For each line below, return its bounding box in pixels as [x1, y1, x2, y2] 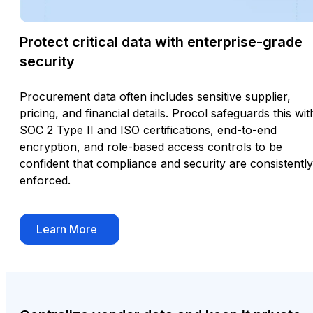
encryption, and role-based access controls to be [20, 139, 282, 154]
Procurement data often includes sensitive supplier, [20, 89, 291, 103]
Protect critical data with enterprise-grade [20, 33, 303, 50]
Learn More [36, 221, 97, 236]
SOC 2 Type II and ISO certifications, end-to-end [20, 122, 277, 137]
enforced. [20, 173, 71, 187]
